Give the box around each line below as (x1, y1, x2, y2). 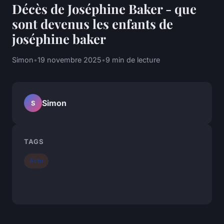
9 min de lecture (105, 55, 160, 64)
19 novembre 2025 (37, 55, 101, 64)
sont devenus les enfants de (12, 15, 173, 32)
